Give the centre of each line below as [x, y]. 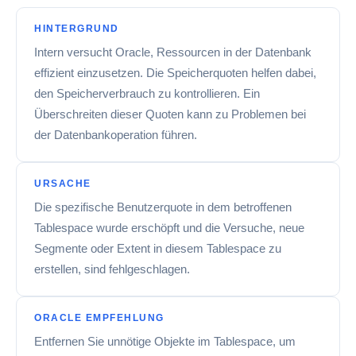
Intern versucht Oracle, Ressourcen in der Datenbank [173, 52]
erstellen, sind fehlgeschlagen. [112, 269]
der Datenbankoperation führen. [116, 135]
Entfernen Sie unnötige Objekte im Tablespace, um [165, 341]
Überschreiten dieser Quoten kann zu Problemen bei [170, 114]
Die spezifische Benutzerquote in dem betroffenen [163, 207]
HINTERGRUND [77, 29]
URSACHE [63, 184]
